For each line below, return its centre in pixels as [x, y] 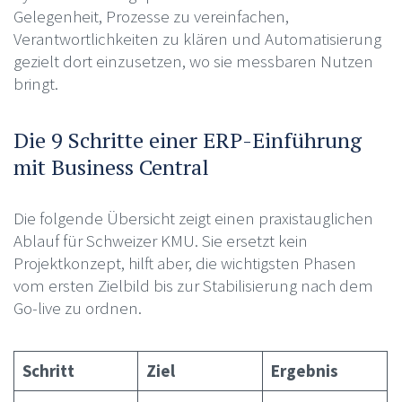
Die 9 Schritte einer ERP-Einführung [187, 140]
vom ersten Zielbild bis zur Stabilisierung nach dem [193, 285]
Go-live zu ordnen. [77, 307]
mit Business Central [111, 166]
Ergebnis [305, 370]
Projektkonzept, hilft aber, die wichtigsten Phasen [184, 262]
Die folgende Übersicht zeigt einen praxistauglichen [193, 218]
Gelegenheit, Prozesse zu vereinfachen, [151, 16]
